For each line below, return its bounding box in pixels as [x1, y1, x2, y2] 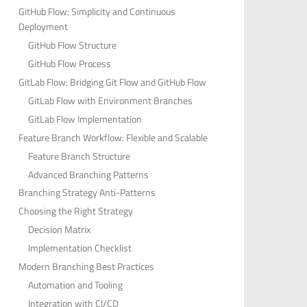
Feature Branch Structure [28, 148, 130, 163]
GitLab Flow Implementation [28, 111, 142, 126]
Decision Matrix [28, 222, 90, 237]
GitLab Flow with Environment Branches [28, 93, 193, 108]
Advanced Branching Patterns [28, 167, 149, 182]
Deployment [19, 19, 68, 34]
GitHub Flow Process [28, 56, 111, 71]
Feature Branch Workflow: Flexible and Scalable [19, 130, 208, 145]
